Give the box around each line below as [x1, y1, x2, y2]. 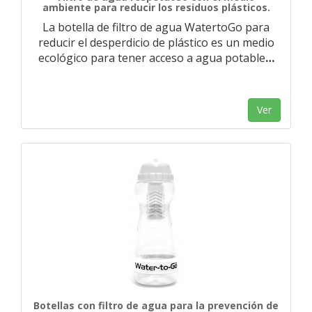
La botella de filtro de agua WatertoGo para [42, 19, 270, 35]
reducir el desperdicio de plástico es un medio [38, 35, 274, 50]
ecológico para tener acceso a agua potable [38, 50, 265, 65]
